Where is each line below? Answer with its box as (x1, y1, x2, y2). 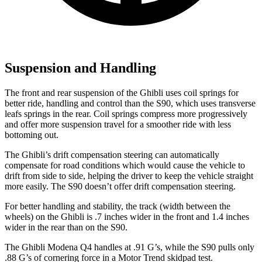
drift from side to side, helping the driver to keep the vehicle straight (5, 171, 253, 181)
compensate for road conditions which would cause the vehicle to (5, 160, 245, 171)
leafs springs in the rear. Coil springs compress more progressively (5, 109, 247, 119)
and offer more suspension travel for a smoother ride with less (5, 119, 231, 130)
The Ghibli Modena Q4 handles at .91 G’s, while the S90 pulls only (5, 242, 254, 253)
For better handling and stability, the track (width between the (5, 201, 230, 212)
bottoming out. (5, 130, 58, 140)
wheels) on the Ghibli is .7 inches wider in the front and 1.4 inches (5, 212, 249, 222)
